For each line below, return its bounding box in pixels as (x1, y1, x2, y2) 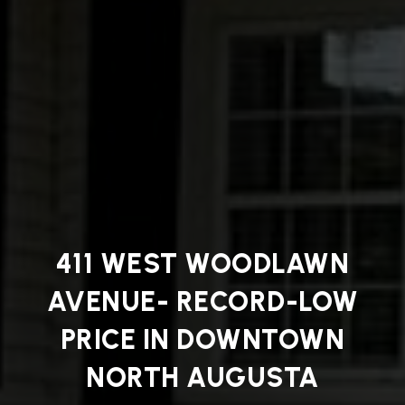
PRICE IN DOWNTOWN (60, 322, 345, 356)
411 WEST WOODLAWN (55, 246, 350, 280)
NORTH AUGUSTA (86, 360, 319, 394)
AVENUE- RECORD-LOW (46, 284, 359, 318)
